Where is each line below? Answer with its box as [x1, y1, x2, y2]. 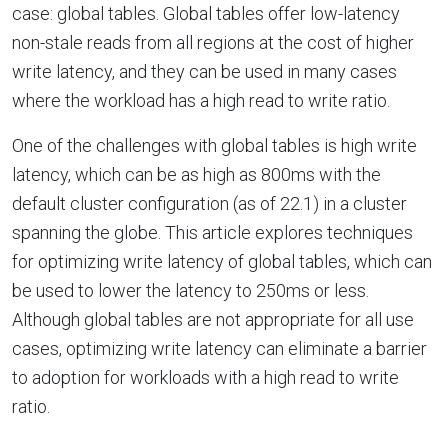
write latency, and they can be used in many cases [12, 60, 397, 82]
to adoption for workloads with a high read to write [12, 366, 399, 388]
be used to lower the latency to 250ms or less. [12, 279, 369, 301]
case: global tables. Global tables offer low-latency [12, 2, 400, 24]
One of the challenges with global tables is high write [12, 134, 417, 156]
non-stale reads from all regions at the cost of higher [12, 31, 414, 53]
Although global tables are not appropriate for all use [12, 308, 414, 330]
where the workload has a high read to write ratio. [12, 89, 390, 111]
